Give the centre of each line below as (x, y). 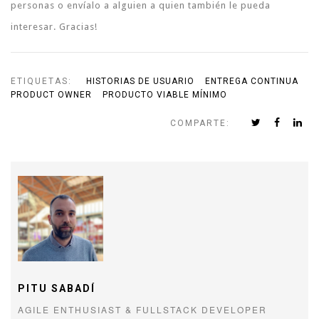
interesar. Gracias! (54, 26)
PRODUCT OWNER (51, 94)
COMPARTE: (200, 123)
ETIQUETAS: (41, 81)
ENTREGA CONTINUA (252, 81)
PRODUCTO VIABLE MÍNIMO (165, 94)
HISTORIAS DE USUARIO (140, 81)
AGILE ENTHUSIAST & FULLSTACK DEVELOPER (142, 309)
